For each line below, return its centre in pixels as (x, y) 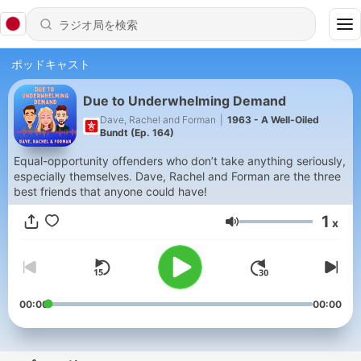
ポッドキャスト (51, 64)
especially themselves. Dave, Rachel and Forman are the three (177, 176)
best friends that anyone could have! (110, 191)
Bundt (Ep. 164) (137, 132)
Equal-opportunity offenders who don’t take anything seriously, (180, 161)
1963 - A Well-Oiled (273, 119)
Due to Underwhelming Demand (185, 100)
